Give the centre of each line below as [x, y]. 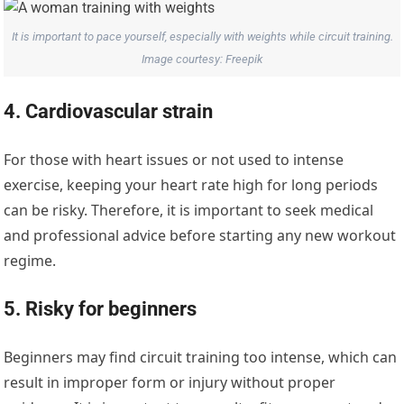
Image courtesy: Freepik [202, 59]
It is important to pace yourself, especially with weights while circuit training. [202, 36]
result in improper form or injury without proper [170, 383]
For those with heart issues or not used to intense [174, 160]
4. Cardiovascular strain [109, 112]
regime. [30, 261]
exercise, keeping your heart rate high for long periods [191, 185]
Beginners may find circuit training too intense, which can [201, 358]
